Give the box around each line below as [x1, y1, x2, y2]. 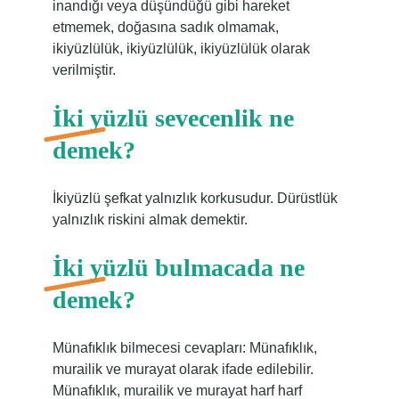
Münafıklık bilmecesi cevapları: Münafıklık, [52, 340, 317, 355]
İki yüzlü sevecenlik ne [52, 104, 294, 132]
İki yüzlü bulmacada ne [52, 254, 305, 281]
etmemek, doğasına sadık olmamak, [52, 20, 279, 35]
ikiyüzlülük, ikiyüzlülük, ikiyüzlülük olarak [52, 41, 310, 56]
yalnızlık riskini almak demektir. [52, 212, 248, 227]
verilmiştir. [52, 62, 116, 77]
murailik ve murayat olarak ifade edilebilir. [52, 362, 313, 377]
